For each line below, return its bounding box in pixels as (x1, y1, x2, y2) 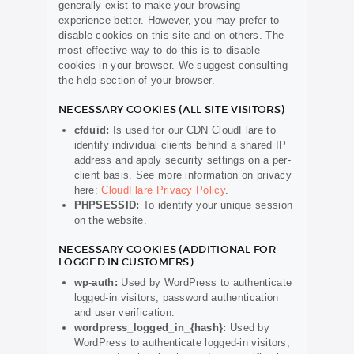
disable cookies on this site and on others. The (58, 29, 284, 42)
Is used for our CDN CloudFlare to (109, 124, 276, 137)
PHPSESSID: (73, 199, 140, 212)
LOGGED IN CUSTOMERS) (58, 255, 194, 269)
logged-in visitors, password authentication (73, 292, 279, 304)
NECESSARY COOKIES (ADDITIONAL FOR (58, 243, 276, 257)
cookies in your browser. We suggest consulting (58, 59, 288, 72)
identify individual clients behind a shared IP (73, 139, 287, 152)
